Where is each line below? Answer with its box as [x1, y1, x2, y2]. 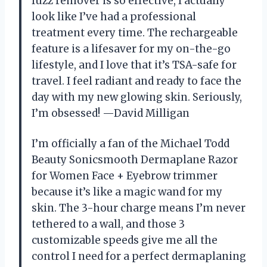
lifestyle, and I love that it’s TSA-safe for [32, 58, 237, 72]
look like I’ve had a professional [32, 10, 196, 24]
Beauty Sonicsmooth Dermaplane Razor [32, 153, 238, 167]
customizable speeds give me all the [32, 234, 218, 247]
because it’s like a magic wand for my [32, 185, 222, 199]
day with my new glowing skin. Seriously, [32, 91, 242, 104]
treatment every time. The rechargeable [32, 26, 238, 40]
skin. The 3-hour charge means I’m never [32, 201, 246, 215]
